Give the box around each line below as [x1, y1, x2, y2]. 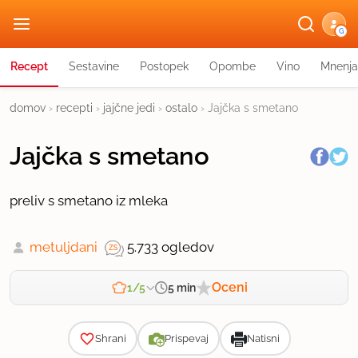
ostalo [165, 101, 197, 114]
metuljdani [30, 239, 97, 255]
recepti [56, 101, 93, 114]
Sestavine [69, 60, 119, 73]
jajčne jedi [103, 101, 155, 114]
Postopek [140, 60, 189, 73]
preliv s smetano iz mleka [10, 193, 168, 209]
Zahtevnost [107, 294, 158, 307]
